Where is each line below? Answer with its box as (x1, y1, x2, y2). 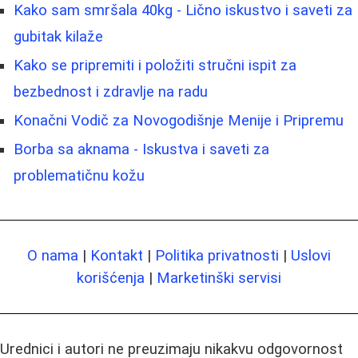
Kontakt (90, 247, 143, 265)
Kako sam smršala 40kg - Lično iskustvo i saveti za (14, 2, 352, 19)
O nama (27, 247, 78, 265)
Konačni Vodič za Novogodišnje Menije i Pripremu (14, 112, 344, 129)
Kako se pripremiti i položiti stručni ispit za (14, 57, 296, 74)
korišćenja (77, 269, 145, 287)
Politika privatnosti (155, 247, 279, 265)
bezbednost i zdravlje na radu (14, 83, 208, 101)
